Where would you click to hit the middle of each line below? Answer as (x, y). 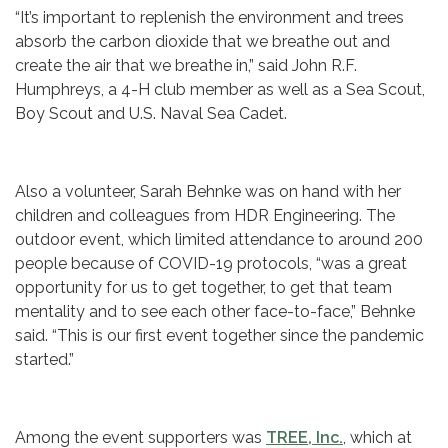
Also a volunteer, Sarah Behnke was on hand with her (208, 192)
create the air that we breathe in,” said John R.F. (186, 66)
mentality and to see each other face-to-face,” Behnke (215, 312)
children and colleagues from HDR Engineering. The (205, 216)
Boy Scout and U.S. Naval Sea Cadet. (151, 114)
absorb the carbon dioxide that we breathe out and (202, 42)
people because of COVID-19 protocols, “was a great (211, 264)
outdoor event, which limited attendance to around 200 (219, 240)
